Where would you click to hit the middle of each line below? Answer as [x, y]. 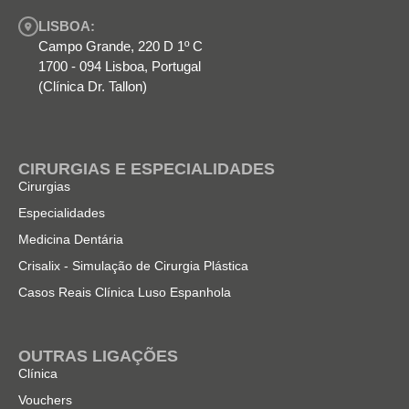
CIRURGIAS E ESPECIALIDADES [147, 168]
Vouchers [45, 399]
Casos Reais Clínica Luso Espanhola [125, 292]
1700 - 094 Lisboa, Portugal [120, 66]
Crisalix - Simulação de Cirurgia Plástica [133, 265]
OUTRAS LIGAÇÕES [98, 356]
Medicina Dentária [71, 239]
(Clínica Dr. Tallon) [93, 86]
